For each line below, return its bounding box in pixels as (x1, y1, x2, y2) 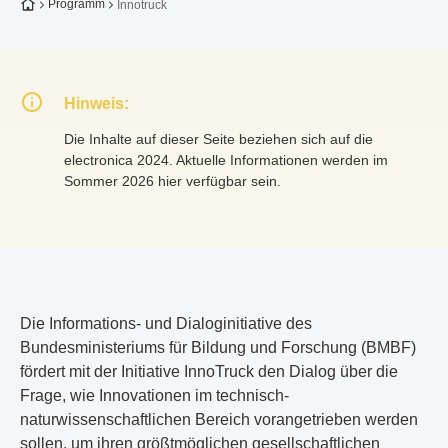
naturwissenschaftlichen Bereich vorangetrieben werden (20, 411, 418, 428)
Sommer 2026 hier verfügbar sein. (64, 173, 281, 189)
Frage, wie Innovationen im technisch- (20, 387, 289, 404)
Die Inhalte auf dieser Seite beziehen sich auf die (64, 131, 373, 147)
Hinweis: (64, 95, 129, 112)
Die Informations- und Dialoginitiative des (20, 315, 312, 332)
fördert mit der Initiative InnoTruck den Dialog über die (20, 363, 398, 380)
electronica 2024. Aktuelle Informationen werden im (64, 152, 388, 168)
